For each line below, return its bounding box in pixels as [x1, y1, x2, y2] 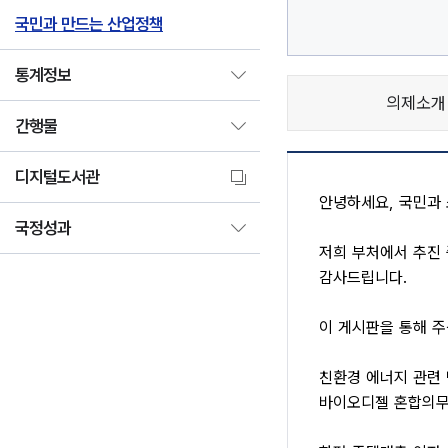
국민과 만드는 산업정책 [15, 14, 163, 34]
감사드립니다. [318, 268, 407, 287]
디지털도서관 [15, 167, 99, 187]
